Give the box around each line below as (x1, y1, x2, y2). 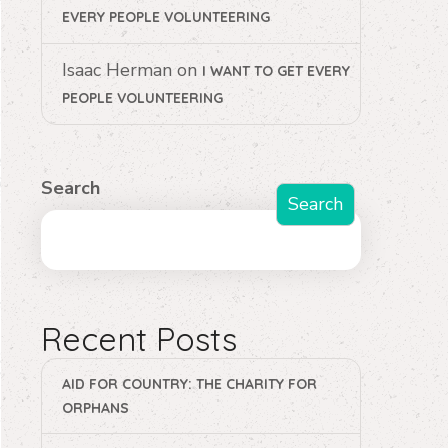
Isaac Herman (62, 58, 172, 82)
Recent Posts (41, 319, 237, 359)
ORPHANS (62, 399, 129, 417)
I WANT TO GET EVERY (202, 62, 350, 80)
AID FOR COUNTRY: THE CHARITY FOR (62, 375, 317, 393)
